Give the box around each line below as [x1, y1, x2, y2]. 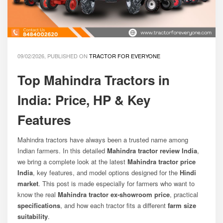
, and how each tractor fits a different [60, 200, 168, 210]
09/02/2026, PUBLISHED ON [17, 51, 89, 60]
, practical [170, 189, 198, 199]
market [17, 178, 38, 188]
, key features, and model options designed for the [33, 167, 180, 177]
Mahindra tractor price [127, 156, 196, 166]
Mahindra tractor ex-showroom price [58, 189, 170, 199]
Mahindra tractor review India [107, 145, 197, 155]
